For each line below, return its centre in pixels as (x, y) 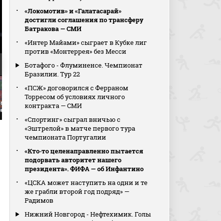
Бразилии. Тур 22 (53, 74)
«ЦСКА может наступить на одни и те (86, 183)
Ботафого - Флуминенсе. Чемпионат (84, 65)
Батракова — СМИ (53, 29)
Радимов (39, 200)
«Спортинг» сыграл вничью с (73, 119)
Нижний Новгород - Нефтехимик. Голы (88, 214)
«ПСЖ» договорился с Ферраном (77, 88)
